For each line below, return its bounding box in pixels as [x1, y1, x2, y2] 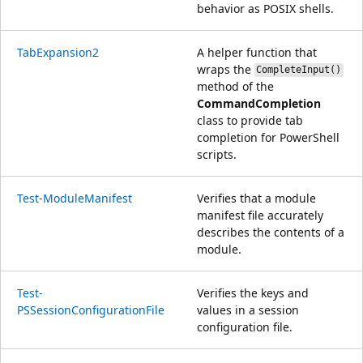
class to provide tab [197, 112, 303, 128]
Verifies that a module [197, 190, 316, 206]
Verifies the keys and [197, 284, 309, 301]
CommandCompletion [197, 95, 321, 111]
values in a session [197, 301, 299, 318]
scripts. [197, 146, 237, 162]
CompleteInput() [256, 64, 342, 76]
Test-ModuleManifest [17, 190, 132, 206]
